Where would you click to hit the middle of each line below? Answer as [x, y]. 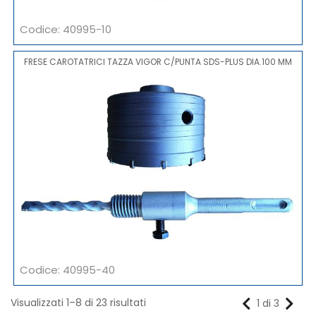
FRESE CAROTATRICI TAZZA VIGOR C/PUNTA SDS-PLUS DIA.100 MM [158, 61]
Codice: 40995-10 [66, 29]
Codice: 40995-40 [67, 269]
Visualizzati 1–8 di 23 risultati [78, 302]
